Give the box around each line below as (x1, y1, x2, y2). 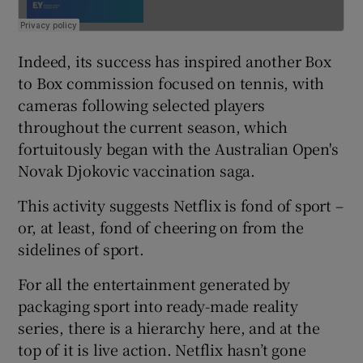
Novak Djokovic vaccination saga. (18, 159, 256, 181)
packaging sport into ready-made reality (18, 294, 298, 316)
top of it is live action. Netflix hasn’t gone (18, 338, 306, 360)
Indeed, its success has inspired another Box (18, 49, 331, 71)
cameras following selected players (18, 93, 265, 115)
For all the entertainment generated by (18, 272, 290, 294)
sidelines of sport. (18, 237, 144, 259)
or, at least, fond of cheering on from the (18, 216, 305, 237)
